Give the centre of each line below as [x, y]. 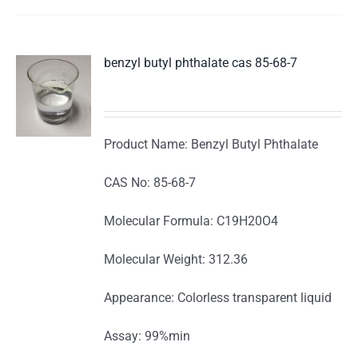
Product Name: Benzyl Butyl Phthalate [211, 145]
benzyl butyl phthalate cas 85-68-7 [201, 63]
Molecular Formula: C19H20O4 [191, 221]
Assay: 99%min [147, 336]
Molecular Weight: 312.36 [176, 260]
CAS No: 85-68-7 [150, 183]
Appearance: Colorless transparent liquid [218, 298]
